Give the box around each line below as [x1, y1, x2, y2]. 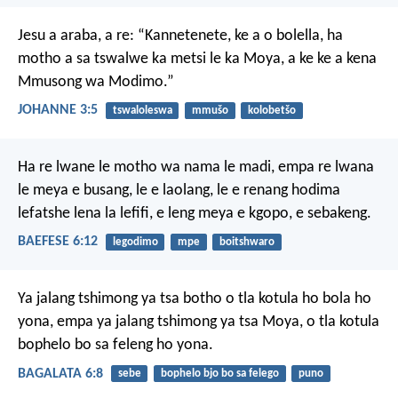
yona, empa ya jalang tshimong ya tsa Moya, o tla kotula [18, 314, 379, 331]
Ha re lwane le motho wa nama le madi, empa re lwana [18, 158, 374, 176]
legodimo [112, 235, 158, 248]
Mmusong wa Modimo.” [18, 73, 174, 91]
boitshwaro [219, 235, 275, 248]
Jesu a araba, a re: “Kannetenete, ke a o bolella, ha [18, 27, 343, 44]
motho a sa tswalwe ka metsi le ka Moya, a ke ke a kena [18, 50, 377, 68]
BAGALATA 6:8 [18, 366, 103, 381]
